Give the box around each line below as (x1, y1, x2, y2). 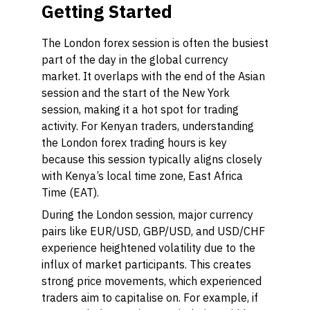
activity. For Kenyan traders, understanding (42, 119, 254, 133)
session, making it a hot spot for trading (42, 102, 239, 116)
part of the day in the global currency (42, 53, 228, 66)
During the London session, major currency (42, 208, 253, 221)
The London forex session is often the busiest (42, 36, 268, 50)
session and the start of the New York (42, 86, 230, 100)
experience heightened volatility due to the (42, 241, 255, 255)
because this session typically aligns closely (42, 152, 262, 166)
